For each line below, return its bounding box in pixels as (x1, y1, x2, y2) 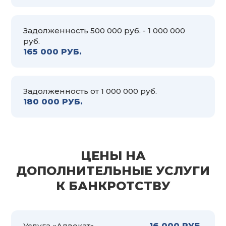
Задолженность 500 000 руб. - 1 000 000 (23, 25, 185, 35)
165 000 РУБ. (23, 46, 82, 56)
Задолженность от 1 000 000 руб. (23, 86, 157, 96)
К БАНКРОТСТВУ (55, 178, 171, 193)
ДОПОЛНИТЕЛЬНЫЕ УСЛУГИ (16, 163, 210, 178)
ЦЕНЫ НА (80, 148, 146, 163)
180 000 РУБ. (23, 96, 83, 106)
